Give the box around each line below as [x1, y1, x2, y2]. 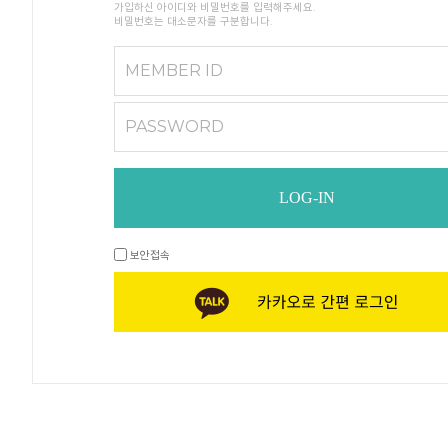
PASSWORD [125, 117, 224, 136]
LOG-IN [279, 189, 335, 206]
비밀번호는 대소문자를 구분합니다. [114, 14, 272, 28]
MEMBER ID [125, 61, 223, 80]
